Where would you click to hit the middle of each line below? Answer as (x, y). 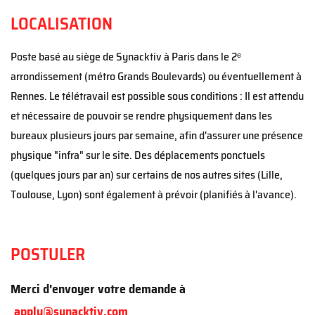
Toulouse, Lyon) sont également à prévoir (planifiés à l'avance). (154, 194)
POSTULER (48, 255)
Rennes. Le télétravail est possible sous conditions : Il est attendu (157, 96)
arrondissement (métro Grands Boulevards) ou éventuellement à (156, 76)
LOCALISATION (62, 24)
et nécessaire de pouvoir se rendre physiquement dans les (141, 116)
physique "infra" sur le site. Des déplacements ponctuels (138, 155)
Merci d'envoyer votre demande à (98, 289)
